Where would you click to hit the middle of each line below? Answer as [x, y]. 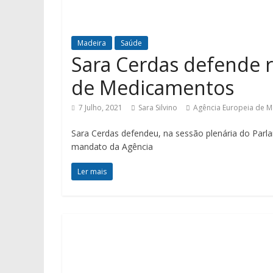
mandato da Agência [112, 147]
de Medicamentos [153, 87]
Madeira [92, 43]
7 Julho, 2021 [101, 108]
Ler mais [92, 172]
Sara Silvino [158, 108]
